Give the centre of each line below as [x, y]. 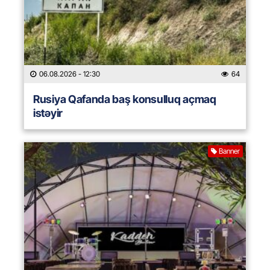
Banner [229, 151]
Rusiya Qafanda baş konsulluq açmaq [125, 99]
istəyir [48, 113]
